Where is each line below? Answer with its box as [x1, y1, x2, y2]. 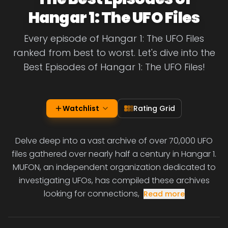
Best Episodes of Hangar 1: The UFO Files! [23, 61, 205, 73]
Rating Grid [133, 103, 175, 113]
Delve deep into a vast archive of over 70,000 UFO [15, 135, 213, 147]
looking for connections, [43, 188, 139, 199]
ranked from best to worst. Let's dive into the [13, 46, 215, 59]
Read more [143, 189, 185, 199]
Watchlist [63, 103, 99, 113]
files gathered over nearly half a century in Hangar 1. [12, 148, 216, 160]
